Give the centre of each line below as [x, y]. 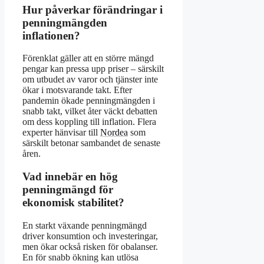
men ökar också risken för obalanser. [90, 246]
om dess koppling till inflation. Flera [89, 122]
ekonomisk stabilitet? [73, 203]
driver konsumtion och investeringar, [90, 236]
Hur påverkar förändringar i [93, 9]
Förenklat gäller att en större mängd [88, 58]
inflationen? [51, 35]
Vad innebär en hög [70, 177]
